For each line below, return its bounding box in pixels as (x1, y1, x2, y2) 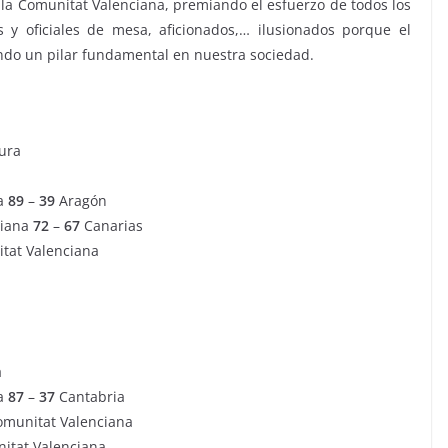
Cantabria (55, 386, 125, 406)
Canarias (80, 215, 143, 235)
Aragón (55, 190, 107, 210)
